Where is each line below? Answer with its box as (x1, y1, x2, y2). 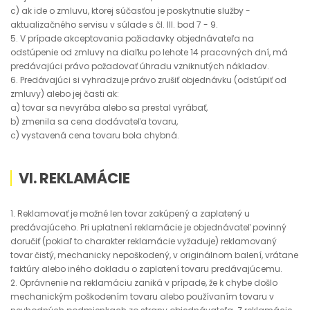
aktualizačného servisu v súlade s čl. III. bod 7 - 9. (10, 19, 218, 30)
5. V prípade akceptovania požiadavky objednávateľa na (10, 33, 254, 44)
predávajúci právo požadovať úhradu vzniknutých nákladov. (10, 60, 269, 72)
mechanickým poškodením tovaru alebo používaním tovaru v (10, 291, 274, 302)
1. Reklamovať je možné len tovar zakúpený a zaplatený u (10, 208, 250, 219)
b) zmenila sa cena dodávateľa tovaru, (10, 116, 178, 127)
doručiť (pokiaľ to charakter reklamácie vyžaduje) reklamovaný (10, 235, 277, 247)
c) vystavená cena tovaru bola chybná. (10, 129, 179, 141)
